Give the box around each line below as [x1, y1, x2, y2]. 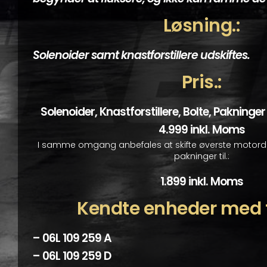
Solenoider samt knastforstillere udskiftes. [32, 47, 250, 64]
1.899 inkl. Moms [160, 173, 243, 190]
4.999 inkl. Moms [158, 121, 245, 138]
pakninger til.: [173, 150, 229, 163]
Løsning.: [163, 13, 240, 39]
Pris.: [181, 69, 222, 95]
